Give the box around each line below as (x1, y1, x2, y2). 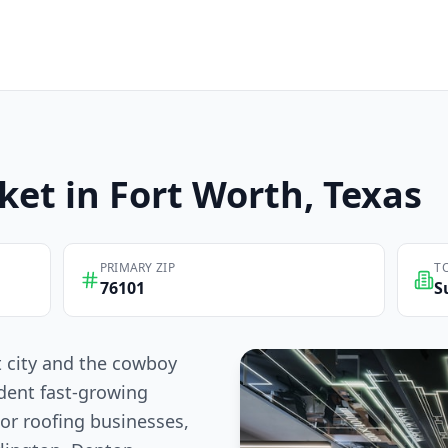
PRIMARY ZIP (99, 259, 175, 276)
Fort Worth (109, 170, 304, 219)
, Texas (304, 170, 422, 219)
